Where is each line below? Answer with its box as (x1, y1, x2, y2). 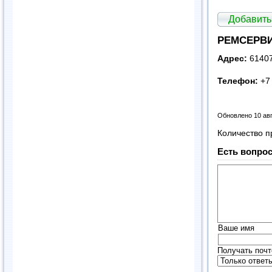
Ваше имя (218, 223, 254, 233)
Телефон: (217, 76, 258, 86)
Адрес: (217, 54, 250, 64)
